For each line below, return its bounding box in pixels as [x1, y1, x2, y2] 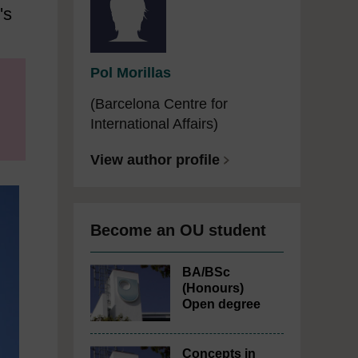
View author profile [90, 152, 220, 168]
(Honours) [182, 281, 244, 295]
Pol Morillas [90, 65, 171, 81]
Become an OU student [90, 221, 266, 239]
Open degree [182, 297, 261, 311]
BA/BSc [182, 265, 230, 279]
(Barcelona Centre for [90, 96, 228, 112]
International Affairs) [90, 116, 218, 132]
